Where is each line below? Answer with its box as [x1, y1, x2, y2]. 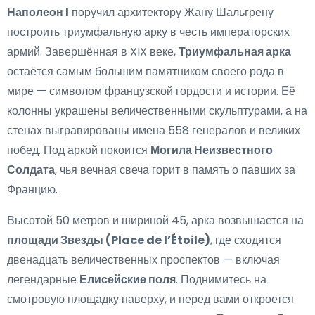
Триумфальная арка [179, 44, 291, 60]
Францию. [7, 181, 58, 198]
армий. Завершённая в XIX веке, [7, 44, 179, 60]
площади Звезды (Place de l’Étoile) [7, 232, 210, 249]
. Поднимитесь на [176, 271, 266, 288]
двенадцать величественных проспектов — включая [7, 252, 280, 269]
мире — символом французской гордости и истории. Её [7, 83, 295, 100]
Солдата [7, 162, 55, 179]
